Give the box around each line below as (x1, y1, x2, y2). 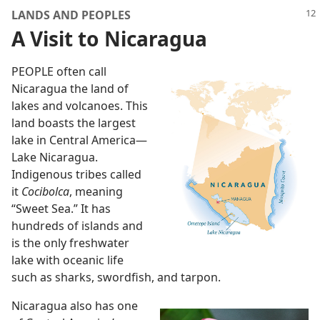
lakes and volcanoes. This (11, 98, 148, 114)
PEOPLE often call (11, 64, 106, 79)
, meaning (69, 184, 123, 199)
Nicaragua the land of (11, 81, 129, 96)
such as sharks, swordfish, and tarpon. (11, 269, 221, 285)
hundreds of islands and (11, 218, 143, 234)
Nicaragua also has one (11, 298, 138, 314)
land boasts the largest (11, 115, 136, 131)
